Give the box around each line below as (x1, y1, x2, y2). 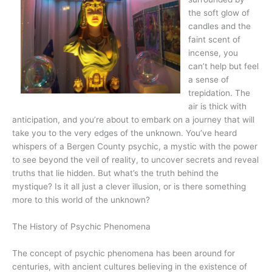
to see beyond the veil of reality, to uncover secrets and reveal (12, 154, 259, 165)
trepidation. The (188, 87, 251, 98)
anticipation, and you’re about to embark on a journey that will (12, 114, 254, 124)
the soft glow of (188, 7, 250, 18)
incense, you (188, 47, 239, 58)
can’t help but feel (188, 61, 259, 71)
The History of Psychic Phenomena (12, 221, 151, 231)
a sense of (188, 74, 229, 84)
